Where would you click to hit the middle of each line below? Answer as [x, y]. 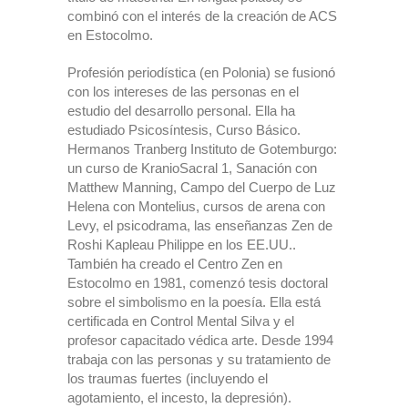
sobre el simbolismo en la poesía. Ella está [194, 302]
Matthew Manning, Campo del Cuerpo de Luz [202, 187]
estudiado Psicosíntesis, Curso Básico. [184, 130]
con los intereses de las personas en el [183, 92]
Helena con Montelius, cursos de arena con [196, 206]
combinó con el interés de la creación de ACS [202, 16]
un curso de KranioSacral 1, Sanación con [192, 168]
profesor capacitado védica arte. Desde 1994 [200, 340]
